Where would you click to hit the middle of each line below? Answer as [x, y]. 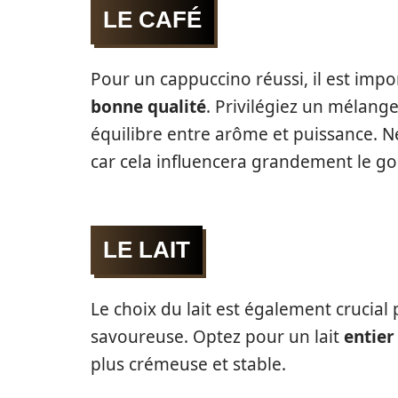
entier [369, 337]
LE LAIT [147, 250]
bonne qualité [148, 107]
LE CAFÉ [152, 20]
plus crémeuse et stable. [188, 364]
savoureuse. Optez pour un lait [217, 337]
